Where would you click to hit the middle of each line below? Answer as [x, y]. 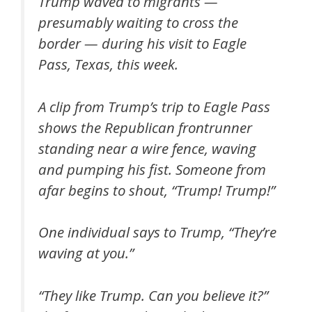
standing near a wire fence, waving [147, 148]
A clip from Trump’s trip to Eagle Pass [154, 106]
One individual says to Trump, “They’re [157, 232]
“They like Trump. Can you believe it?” [153, 295]
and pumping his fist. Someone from [152, 169]
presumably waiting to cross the [138, 23]
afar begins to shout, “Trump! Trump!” [157, 190]
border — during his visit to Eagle [142, 44]
